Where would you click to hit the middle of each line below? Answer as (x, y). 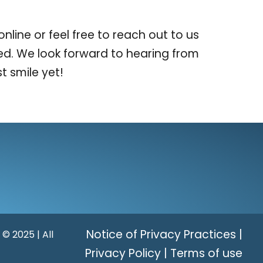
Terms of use (206, 253)
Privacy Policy (123, 253)
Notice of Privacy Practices (161, 234)
